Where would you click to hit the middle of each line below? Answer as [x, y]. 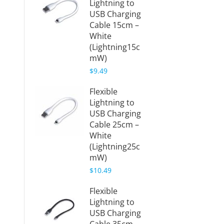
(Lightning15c [114, 47]
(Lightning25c [114, 146]
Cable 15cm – [114, 25]
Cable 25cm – [114, 124]
